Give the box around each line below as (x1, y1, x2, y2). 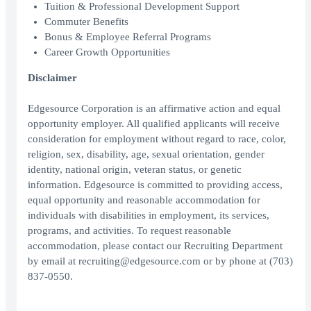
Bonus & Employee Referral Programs (44, 31, 211, 43)
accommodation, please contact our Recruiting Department (28, 240, 283, 252)
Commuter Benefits (44, 16, 128, 28)
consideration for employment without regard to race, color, (28, 133, 286, 145)
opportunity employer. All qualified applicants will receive (28, 118, 280, 130)
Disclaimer (28, 72, 77, 84)
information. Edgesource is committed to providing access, (28, 179, 283, 191)
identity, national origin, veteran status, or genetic (28, 164, 242, 176)
